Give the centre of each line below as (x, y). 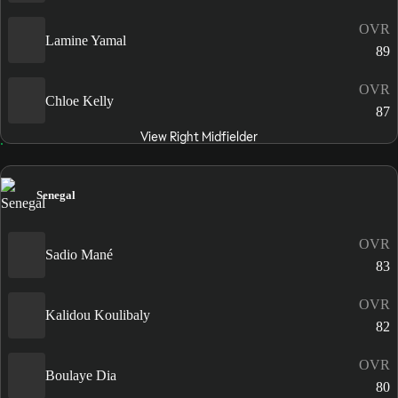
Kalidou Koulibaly (98, 315)
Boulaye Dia (81, 375)
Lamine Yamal (86, 40)
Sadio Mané (79, 255)
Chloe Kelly (80, 100)
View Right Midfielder (199, 137)
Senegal (56, 195)
